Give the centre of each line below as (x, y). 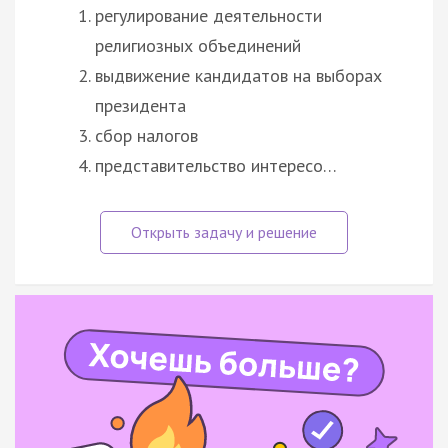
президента (140, 105)
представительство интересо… (216, 165)
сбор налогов (146, 135)
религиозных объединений (198, 45)
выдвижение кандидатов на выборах (238, 75)
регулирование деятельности (208, 15)
